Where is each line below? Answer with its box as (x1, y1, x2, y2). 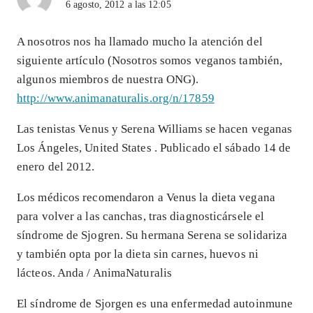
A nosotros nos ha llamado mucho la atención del (17, 35, 263, 49)
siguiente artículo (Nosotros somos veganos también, (17, 54, 283, 68)
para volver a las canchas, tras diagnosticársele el (17, 210, 265, 224)
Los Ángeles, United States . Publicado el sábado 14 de (17, 141, 291, 155)
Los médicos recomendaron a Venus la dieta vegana (17, 191, 275, 205)
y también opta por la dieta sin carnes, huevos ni (17, 247, 259, 261)
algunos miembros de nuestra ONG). (17, 73, 199, 87)
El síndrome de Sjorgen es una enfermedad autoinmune (17, 297, 293, 311)
